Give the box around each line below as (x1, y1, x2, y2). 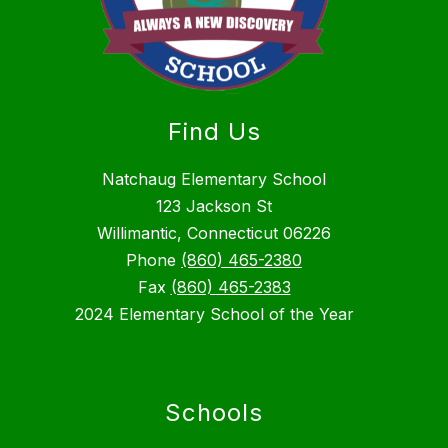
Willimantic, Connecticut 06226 (97, 223, 331, 244)
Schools (165, 398, 263, 428)
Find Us (167, 117, 261, 147)
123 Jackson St (156, 196, 272, 217)
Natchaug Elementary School (102, 169, 326, 190)
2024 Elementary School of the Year (74, 304, 354, 325)
